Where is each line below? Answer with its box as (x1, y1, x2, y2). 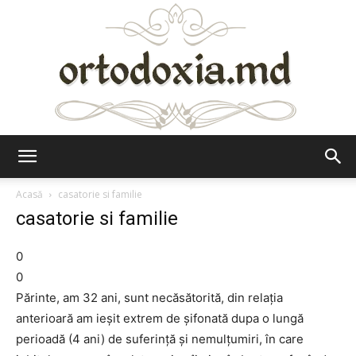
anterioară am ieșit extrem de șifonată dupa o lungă (16, 311, 304, 326)
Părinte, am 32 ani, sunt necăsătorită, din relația (16, 290, 283, 305)
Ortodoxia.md (177, 163, 249, 176)
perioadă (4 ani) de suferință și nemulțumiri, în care (16, 331, 304, 346)
